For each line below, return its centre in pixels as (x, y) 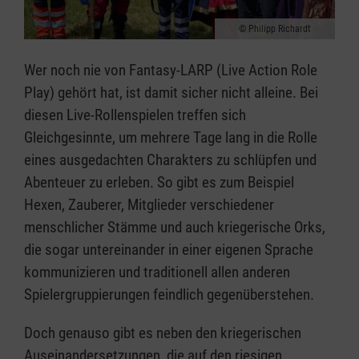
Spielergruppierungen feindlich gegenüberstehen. (169, 295)
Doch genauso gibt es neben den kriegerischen (163, 333)
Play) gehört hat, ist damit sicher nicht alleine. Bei (171, 93)
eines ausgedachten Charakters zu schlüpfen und (170, 160)
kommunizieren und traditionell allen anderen (157, 272)
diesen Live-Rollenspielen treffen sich (135, 115)
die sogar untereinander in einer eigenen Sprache (169, 250)
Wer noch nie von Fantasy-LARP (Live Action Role (171, 71)
